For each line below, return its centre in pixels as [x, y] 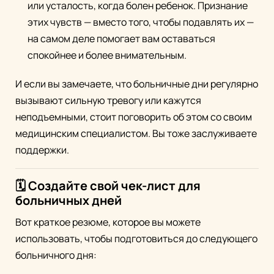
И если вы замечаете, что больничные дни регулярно [137, 84]
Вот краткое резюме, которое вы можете [108, 222]
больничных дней [68, 201]
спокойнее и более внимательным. [107, 55]
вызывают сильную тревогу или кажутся [108, 101]
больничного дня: [56, 255]
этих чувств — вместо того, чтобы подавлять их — [141, 22]
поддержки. [42, 150]
